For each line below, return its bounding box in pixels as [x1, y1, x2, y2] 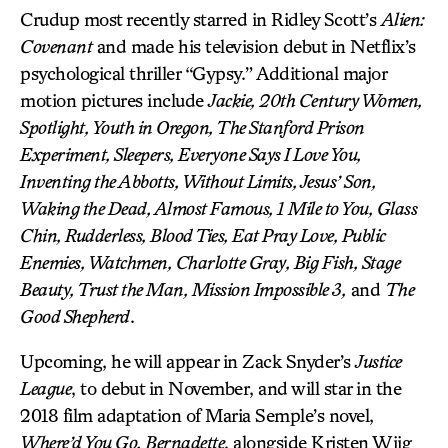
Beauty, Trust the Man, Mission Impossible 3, [20, 278, 346, 300]
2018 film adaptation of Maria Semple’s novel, [20, 404, 374, 426]
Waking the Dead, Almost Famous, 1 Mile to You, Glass [20, 197, 417, 219]
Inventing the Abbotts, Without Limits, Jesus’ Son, [20, 170, 376, 192]
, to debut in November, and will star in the [71, 377, 401, 399]
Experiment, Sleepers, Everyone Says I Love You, [20, 143, 362, 165]
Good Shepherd [20, 305, 130, 327]
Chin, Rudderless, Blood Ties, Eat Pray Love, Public [20, 224, 386, 246]
